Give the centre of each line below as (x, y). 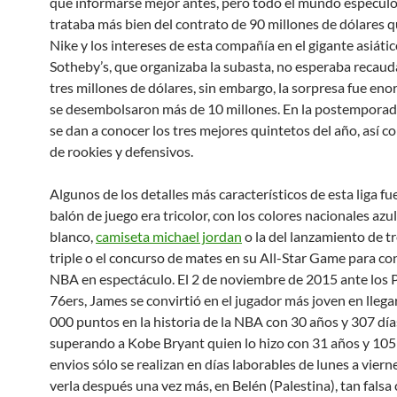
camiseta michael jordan (169, 236)
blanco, (73, 236)
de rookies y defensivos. (121, 151)
